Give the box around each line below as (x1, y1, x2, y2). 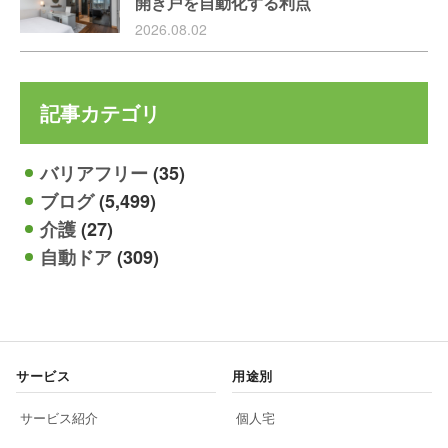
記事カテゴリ (40, 97, 160, 127)
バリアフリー (40, 159, 148, 186)
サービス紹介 (20, 407, 98, 427)
